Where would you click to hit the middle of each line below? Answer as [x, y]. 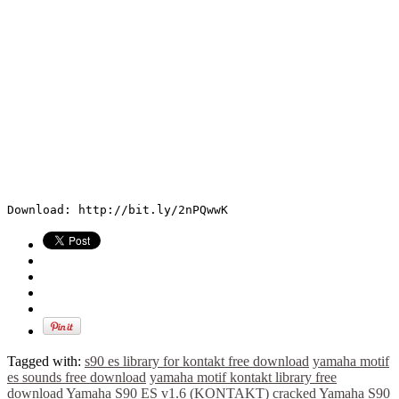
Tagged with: [46, 361]
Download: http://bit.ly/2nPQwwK [118, 209]
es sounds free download [77, 377]
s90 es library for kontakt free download [197, 361]
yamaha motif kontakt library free [243, 377]
